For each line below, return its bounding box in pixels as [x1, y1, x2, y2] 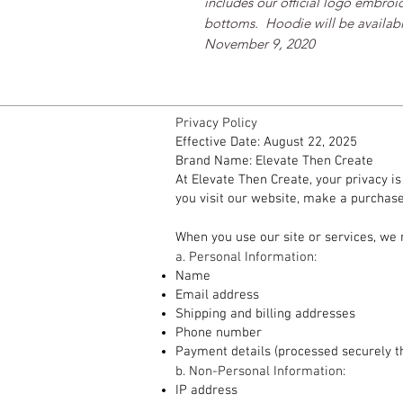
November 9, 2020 [204, 35, 315, 53]
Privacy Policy [175, 115, 257, 132]
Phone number [175, 325, 262, 342]
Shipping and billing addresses [175, 306, 355, 323]
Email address [175, 287, 259, 304]
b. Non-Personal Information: [175, 363, 345, 381]
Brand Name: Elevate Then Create [175, 153, 373, 170]
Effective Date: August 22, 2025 [175, 134, 357, 151]
